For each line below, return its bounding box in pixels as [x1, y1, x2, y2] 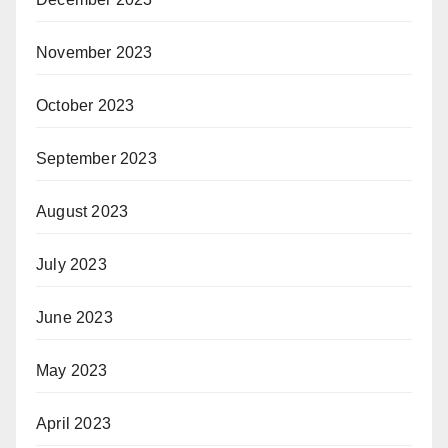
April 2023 [36, 414, 111, 432]
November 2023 [36, 43, 153, 61]
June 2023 [36, 308, 113, 326]
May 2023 [36, 361, 108, 379]
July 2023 [36, 255, 107, 273]
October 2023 [36, 96, 135, 114]
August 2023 [36, 202, 129, 220]
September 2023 [36, 149, 157, 167]
